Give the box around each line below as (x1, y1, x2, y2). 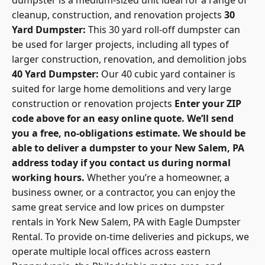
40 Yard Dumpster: (12, 59, 99, 72)
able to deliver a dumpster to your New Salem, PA (12, 132, 244, 146)
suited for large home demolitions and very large (12, 73, 231, 87)
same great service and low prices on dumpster (12, 192, 225, 205)
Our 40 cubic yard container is (99, 59, 235, 72)
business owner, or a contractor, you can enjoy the (12, 177, 235, 190)
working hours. (12, 162, 85, 176)
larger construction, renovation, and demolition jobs (12, 44, 247, 57)
